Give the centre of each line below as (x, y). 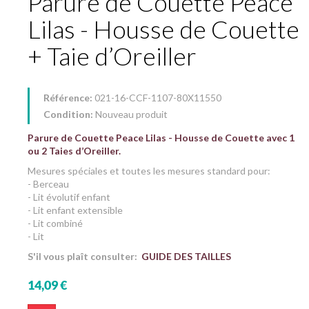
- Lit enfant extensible (75, 210)
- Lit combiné (55, 223)
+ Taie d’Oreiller (112, 56)
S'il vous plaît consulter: (84, 256)
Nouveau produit (131, 114)
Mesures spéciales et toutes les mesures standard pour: (149, 170)
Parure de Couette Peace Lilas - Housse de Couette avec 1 (161, 137)
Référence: (68, 97)
